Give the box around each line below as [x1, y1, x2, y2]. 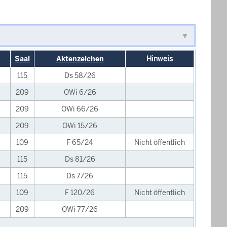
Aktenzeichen [56, 54, 104, 63]
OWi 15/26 [62, 121, 97, 130]
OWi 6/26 [63, 88, 96, 97]
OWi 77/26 [62, 205, 98, 214]
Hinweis [146, 54, 173, 63]
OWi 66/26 [61, 104, 98, 113]
